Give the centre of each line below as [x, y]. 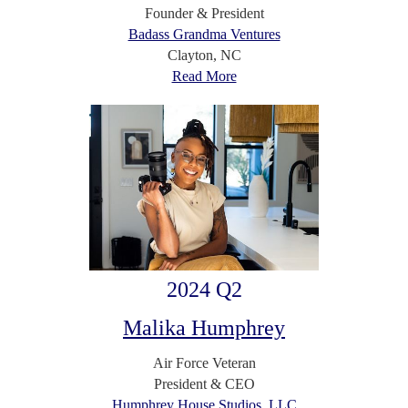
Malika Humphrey [204, 327]
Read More [204, 76]
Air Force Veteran [204, 362]
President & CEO [204, 383]
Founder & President [204, 13]
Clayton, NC [204, 55]
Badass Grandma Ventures [204, 34]
